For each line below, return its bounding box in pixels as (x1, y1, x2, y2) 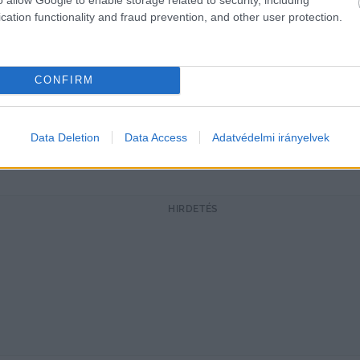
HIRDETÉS (168, 202, 218, 215)
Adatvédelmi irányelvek (212, 130, 329, 144)
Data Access (125, 130, 187, 144)
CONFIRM (34, 74, 94, 86)
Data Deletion (31, 130, 100, 144)
